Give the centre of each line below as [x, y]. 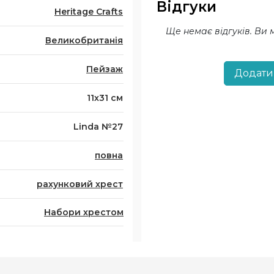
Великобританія [84, 40]
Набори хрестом [84, 212]
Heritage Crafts [89, 12]
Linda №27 [98, 127]
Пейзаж [105, 69]
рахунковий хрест [80, 184]
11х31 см [105, 98]
